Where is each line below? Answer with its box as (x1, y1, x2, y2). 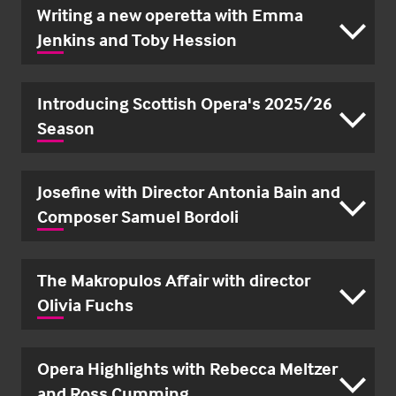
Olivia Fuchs (37, 293, 133, 316)
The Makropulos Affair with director (37, 269, 310, 292)
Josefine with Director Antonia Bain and (37, 180, 340, 203)
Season (37, 117, 95, 140)
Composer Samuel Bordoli (37, 205, 239, 228)
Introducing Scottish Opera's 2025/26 (37, 92, 332, 115)
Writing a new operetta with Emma (37, 4, 303, 27)
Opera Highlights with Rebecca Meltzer (37, 357, 338, 380)
